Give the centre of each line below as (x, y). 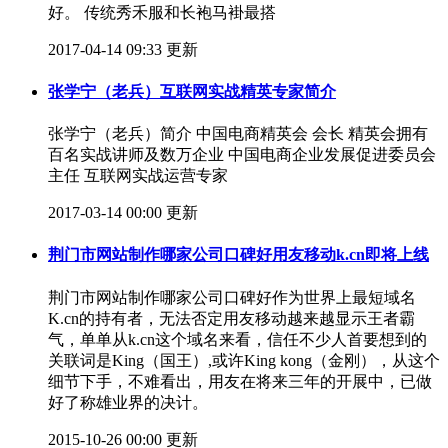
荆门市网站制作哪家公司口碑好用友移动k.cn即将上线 (238, 255)
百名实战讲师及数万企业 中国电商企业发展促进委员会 (242, 155)
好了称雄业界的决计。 (128, 402)
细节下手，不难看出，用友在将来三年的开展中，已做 (240, 381)
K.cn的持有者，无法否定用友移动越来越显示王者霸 (231, 318)
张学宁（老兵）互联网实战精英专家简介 (192, 91)
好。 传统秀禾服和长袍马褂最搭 (162, 12)
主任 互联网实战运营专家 (138, 176)
